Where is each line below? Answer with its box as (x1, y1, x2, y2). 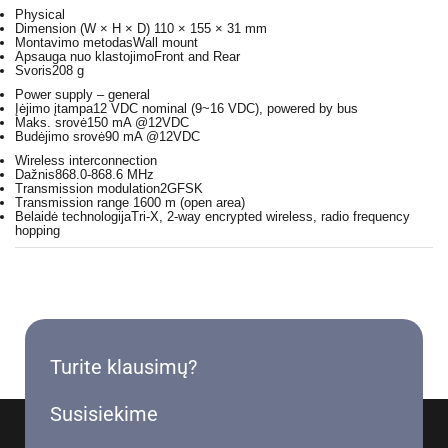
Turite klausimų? (50, 354, 197, 379)
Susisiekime (50, 401, 158, 426)
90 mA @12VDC (105, 129, 200, 144)
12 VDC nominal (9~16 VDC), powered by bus (93, 101, 358, 116)
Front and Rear (154, 49, 240, 64)
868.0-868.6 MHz (55, 167, 154, 182)
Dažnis (15, 167, 55, 182)
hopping (15, 223, 60, 238)
